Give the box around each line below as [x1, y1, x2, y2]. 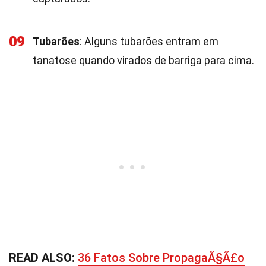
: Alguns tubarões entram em [80, 35, 218, 47]
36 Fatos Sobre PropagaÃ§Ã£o [78, 251, 245, 265]
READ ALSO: [9, 251, 78, 265]
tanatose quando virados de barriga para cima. [33, 54, 254, 66]
